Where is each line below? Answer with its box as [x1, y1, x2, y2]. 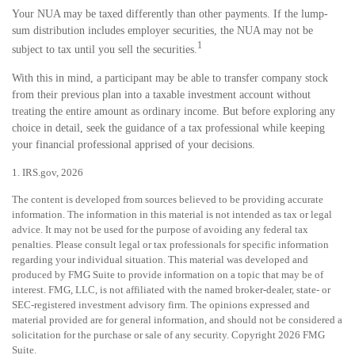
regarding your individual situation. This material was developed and [12, 253, 308, 265]
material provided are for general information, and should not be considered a [12, 313, 342, 326]
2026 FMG [278, 328, 325, 341]
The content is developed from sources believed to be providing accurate [12, 193, 323, 205]
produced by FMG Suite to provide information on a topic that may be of [12, 268, 323, 281]
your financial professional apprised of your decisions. [12, 138, 255, 151]
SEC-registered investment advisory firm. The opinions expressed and [12, 298, 310, 311]
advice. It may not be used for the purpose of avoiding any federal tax [12, 223, 308, 235]
